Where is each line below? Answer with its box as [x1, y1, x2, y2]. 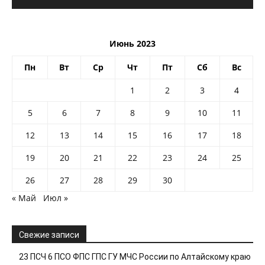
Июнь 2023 [109, 38, 156, 50]
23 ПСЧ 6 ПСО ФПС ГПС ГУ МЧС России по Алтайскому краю [19, 252, 251, 262]
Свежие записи [19, 230, 79, 240]
